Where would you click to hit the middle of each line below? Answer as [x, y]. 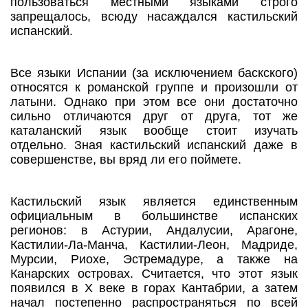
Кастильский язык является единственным [154, 202]
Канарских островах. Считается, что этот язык [154, 274]
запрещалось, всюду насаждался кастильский [154, 17]
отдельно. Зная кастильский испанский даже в [154, 145]
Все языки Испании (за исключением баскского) [154, 73]
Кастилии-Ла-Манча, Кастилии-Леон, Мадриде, [154, 245]
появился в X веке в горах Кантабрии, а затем [154, 288]
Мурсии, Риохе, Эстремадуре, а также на [154, 260]
